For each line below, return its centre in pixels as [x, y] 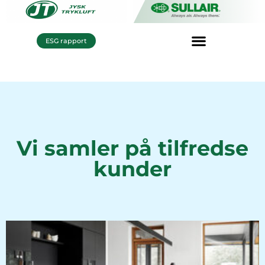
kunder [132, 169]
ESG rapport [66, 41]
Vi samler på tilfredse [132, 148]
